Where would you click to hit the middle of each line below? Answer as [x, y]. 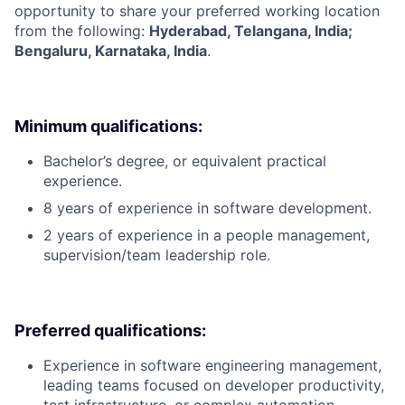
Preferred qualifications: [110, 330]
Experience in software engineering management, [212, 365]
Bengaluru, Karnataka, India [111, 50]
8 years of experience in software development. [207, 207]
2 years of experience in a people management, [207, 235]
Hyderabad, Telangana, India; [251, 30]
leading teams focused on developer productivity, [214, 385]
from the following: [82, 30]
